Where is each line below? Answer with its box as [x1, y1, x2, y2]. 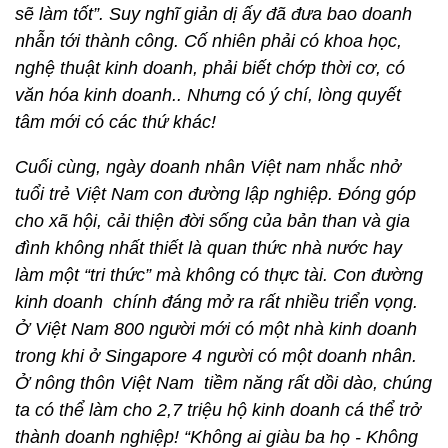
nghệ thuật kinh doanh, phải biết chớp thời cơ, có [15, 58, 405, 78]
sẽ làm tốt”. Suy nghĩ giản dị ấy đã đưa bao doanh [15, 4, 412, 24]
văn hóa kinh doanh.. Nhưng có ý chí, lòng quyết [15, 85, 401, 105]
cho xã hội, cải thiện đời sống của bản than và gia [15, 211, 410, 231]
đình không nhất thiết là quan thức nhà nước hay [15, 238, 402, 258]
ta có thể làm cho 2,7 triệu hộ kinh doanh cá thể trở [15, 400, 421, 420]
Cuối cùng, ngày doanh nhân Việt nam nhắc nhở [15, 157, 401, 177]
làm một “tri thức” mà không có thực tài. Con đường [15, 265, 423, 285]
